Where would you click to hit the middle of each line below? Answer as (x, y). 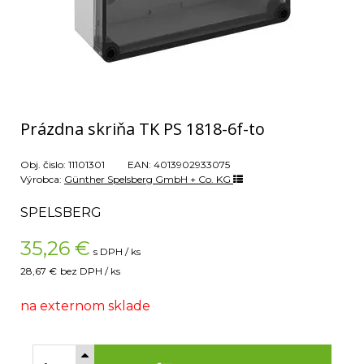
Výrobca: (42, 179)
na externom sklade (85, 306)
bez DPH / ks (90, 271)
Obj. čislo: (44, 165)
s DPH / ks (117, 251)
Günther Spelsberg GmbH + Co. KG (149, 179)
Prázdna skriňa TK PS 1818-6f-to (143, 129)
